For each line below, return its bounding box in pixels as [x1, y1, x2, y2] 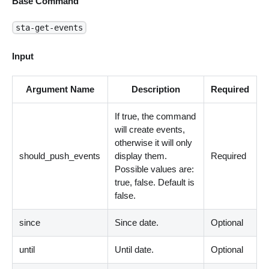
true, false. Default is [115, 177, 195, 188]
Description [131, 84, 180, 95]
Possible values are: [115, 164, 195, 175]
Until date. [115, 244, 154, 255]
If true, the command [115, 111, 196, 122]
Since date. [115, 217, 159, 228]
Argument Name [25, 84, 94, 95]
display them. [115, 151, 168, 162]
